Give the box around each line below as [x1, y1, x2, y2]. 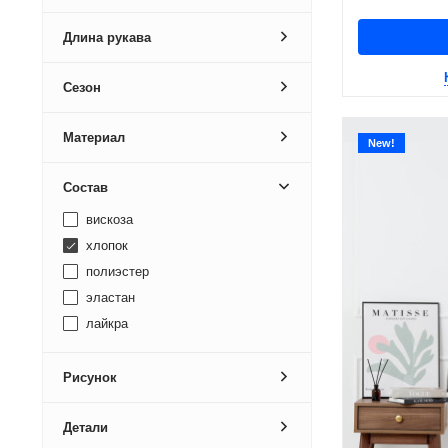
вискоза [82, 211, 133, 227]
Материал [63, 130, 125, 145]
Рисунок [63, 370, 117, 385]
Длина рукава [63, 30, 151, 45]
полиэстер [82, 263, 149, 279]
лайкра [82, 315, 128, 331]
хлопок [82, 237, 128, 253]
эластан [82, 289, 135, 305]
